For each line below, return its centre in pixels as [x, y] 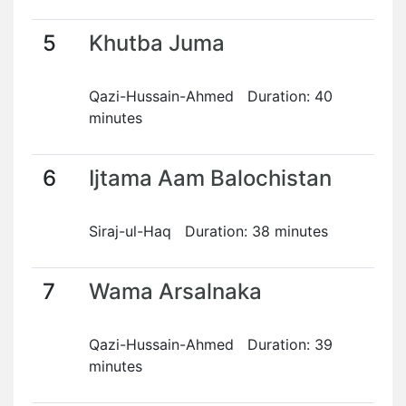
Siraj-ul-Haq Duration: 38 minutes [208, 231]
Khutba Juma [157, 43]
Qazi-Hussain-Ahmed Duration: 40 [211, 96]
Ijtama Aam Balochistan [210, 178]
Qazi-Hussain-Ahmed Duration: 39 [211, 344]
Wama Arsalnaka [175, 291]
